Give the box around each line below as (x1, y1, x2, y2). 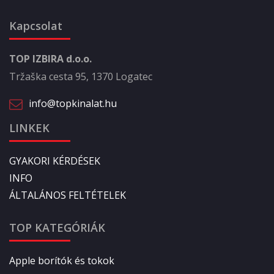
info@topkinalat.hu (29, 97, 117, 110)
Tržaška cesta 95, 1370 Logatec (9, 70, 152, 83)
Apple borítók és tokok (9, 253, 114, 267)
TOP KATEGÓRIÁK (9, 220, 105, 235)
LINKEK (9, 120, 50, 135)
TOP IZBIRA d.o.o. (9, 52, 92, 65)
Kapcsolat (9, 18, 62, 33)
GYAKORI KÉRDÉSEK (9, 154, 100, 168)
